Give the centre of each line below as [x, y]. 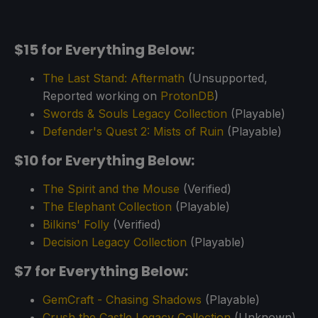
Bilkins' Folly [76, 225]
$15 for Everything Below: [104, 50]
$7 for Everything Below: [101, 272]
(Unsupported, [226, 78]
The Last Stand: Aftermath [114, 78]
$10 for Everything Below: [104, 161]
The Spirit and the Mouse [111, 189]
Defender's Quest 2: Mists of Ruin [133, 132]
